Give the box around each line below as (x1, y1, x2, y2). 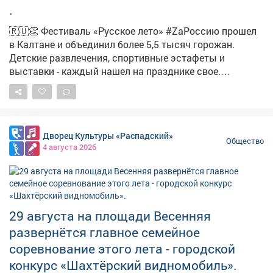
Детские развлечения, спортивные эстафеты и (9, 51, 225, 65)
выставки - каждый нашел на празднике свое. (9, 65, 221, 78)
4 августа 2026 (43, 141, 96, 152)
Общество (226, 135, 264, 146)
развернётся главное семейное (9, 224, 200, 241)
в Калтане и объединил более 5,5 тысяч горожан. (9, 38, 235, 51)
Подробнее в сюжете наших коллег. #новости (9, 78, 174, 91)
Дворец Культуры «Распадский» (43, 129, 173, 141)
